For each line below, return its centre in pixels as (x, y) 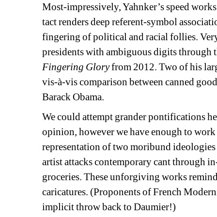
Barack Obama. (73, 97)
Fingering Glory (76, 67)
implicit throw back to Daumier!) (109, 207)
